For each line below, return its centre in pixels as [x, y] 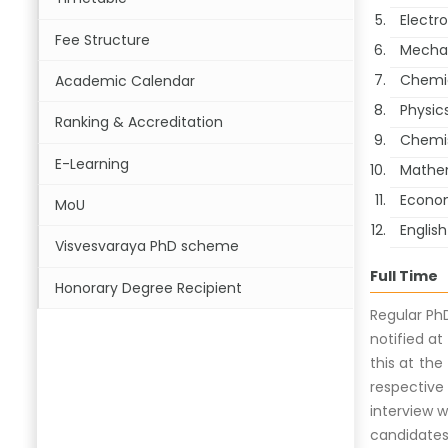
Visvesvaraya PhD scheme [147, 246]
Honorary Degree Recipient [148, 287]
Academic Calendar [125, 81]
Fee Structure [102, 39]
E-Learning [92, 163]
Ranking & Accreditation [139, 122]
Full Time [403, 275]
